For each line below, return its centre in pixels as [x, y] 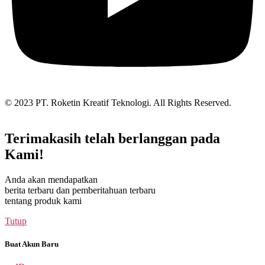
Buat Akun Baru [32, 244]
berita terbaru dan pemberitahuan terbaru [80, 190]
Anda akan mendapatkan [51, 179]
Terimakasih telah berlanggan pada [112, 138]
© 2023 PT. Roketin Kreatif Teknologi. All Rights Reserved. [118, 103]
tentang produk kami [43, 201]
